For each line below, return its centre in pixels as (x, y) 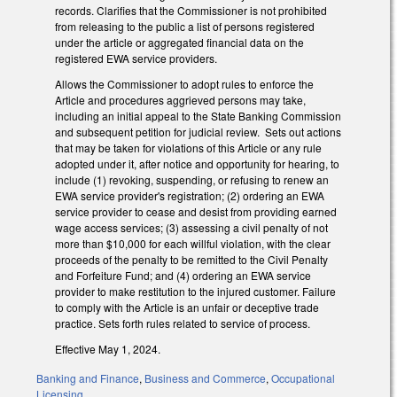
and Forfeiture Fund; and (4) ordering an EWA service (183, 276)
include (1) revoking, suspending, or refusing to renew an (192, 180)
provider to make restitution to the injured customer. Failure (195, 292)
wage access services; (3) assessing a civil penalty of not (191, 228)
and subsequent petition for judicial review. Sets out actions (198, 132)
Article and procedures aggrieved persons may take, (180, 100)
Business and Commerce (205, 378)
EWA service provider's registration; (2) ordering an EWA (190, 196)
